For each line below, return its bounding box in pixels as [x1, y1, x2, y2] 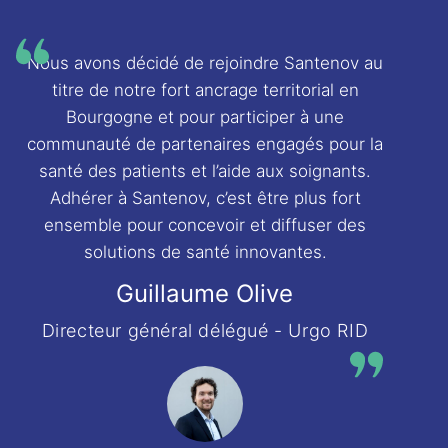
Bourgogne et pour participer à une [66, 107, 344, 127]
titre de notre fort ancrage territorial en [51, 80, 359, 100]
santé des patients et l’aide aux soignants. [39, 161, 371, 181]
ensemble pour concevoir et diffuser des [44, 215, 366, 235]
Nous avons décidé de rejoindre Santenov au [27, 53, 383, 73]
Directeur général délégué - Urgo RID [41, 320, 369, 341]
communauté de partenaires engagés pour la [27, 134, 383, 154]
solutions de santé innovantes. [83, 242, 327, 262]
